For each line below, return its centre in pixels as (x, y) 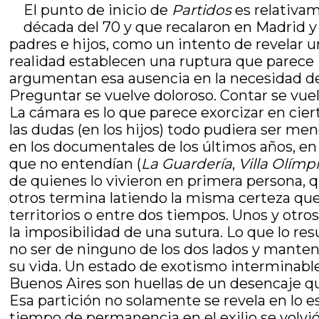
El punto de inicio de (98, 10)
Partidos (202, 10)
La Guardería (187, 164)
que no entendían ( (75, 164)
